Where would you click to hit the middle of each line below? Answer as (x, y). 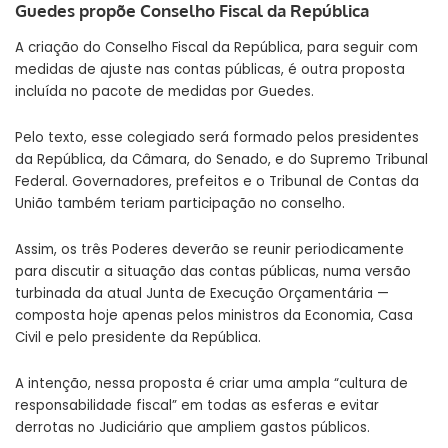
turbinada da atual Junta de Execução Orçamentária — (202, 293)
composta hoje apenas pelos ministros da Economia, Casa (214, 315)
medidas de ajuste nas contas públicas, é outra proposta (210, 69)
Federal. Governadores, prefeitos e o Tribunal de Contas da (217, 181)
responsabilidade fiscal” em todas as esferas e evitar (197, 405)
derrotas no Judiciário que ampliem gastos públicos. (192, 427)
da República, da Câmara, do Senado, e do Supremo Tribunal (221, 159)
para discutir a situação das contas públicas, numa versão (213, 271)
